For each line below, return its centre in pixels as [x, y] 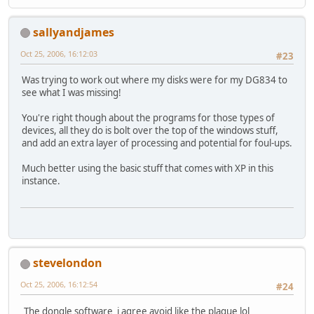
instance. [41, 181]
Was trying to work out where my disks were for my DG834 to [155, 80]
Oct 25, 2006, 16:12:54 [59, 285]
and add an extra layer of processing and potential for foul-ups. [157, 143]
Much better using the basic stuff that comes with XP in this [148, 169]
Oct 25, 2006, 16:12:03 [59, 53]
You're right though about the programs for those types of [148, 118]
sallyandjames [74, 32]
